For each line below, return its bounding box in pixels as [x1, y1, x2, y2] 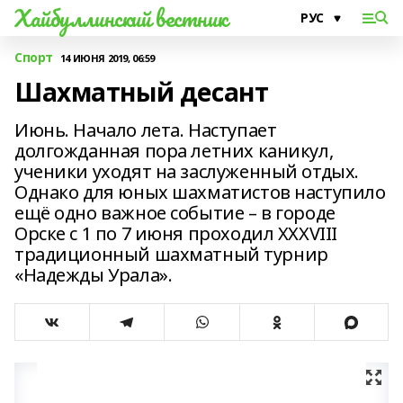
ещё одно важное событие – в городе [14, 201, 336, 225]
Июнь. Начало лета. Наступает [14, 118, 277, 142]
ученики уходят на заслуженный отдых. [14, 159, 359, 184]
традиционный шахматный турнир [14, 242, 328, 266]
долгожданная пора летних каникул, [14, 139, 334, 163]
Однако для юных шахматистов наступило [14, 180, 386, 204]
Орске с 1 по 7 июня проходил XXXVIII [14, 221, 337, 246]
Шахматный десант [14, 75, 269, 109]
